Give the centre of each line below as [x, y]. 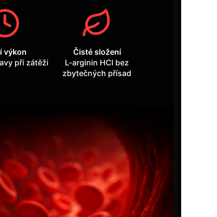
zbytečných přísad [97, 73]
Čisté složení [97, 52]
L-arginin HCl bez [97, 63]
